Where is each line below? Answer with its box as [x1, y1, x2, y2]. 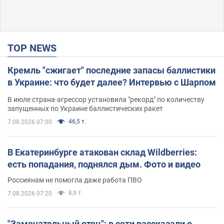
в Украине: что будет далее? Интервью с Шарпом [7, 76, 216, 87]
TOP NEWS [13, 41, 56, 54]
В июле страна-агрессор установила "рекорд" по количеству [7, 95, 204, 103]
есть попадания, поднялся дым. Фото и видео [7, 158, 200, 169]
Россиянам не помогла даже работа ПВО [7, 175, 142, 184]
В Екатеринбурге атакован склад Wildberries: [7, 146, 197, 157]
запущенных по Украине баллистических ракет [7, 104, 163, 112]
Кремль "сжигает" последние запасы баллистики [7, 64, 215, 75]
